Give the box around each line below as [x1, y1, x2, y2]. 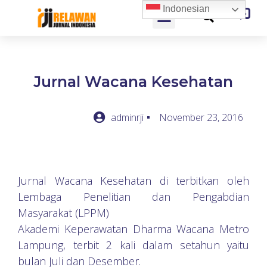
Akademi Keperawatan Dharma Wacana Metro [18, 222, 249, 236]
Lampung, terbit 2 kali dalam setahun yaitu [18, 238, 249, 252]
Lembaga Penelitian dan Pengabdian [18, 190, 249, 204]
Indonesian [160, 4, 210, 14]
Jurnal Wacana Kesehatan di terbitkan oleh [18, 173, 249, 188]
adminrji [111, 111, 144, 124]
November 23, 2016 [159, 111, 243, 124]
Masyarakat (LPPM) [18, 206, 109, 220]
